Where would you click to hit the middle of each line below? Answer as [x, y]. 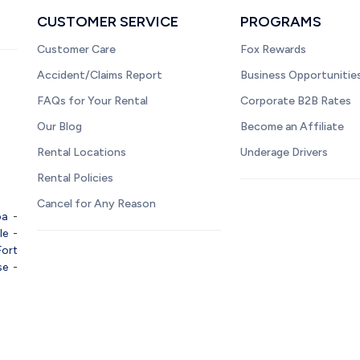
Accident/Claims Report [100, 75]
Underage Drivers [284, 152]
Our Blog [59, 126]
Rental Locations [82, 152]
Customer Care [76, 49]
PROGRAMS [281, 21]
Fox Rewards [274, 49]
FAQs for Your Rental [92, 100]
